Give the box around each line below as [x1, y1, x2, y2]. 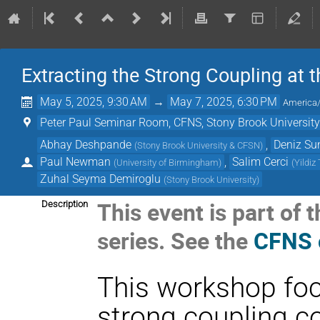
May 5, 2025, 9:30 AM [40, 95, 148, 109]
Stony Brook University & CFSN [137, 139, 261, 151]
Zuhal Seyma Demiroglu [40, 171, 161, 186]
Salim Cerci [232, 154, 289, 169]
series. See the [97, 224, 254, 256]
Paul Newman [40, 154, 111, 169]
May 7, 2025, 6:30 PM [170, 95, 278, 109]
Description [41, 198, 88, 209]
